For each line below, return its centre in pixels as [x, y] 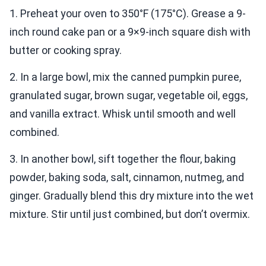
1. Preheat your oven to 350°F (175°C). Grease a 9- [128, 14]
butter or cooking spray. [66, 50]
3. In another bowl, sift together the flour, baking [123, 159]
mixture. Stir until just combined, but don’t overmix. [130, 214]
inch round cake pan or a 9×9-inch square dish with [130, 32]
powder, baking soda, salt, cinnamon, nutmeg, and [127, 178]
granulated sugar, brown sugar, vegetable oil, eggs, [129, 96]
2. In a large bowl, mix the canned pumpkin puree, [125, 77]
